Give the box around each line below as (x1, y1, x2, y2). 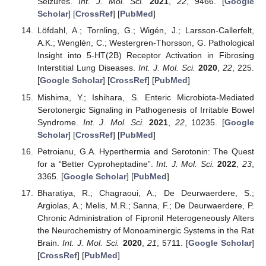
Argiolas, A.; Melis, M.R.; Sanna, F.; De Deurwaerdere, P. (37, 200, 254, 210)
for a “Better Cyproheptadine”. (37, 159, 157, 169)
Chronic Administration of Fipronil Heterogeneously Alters (37, 213, 254, 223)
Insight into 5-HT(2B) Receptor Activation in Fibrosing (37, 50, 254, 61)
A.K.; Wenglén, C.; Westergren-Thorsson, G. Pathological (37, 38, 254, 48)
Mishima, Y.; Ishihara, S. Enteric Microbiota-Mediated (37, 92, 254, 102)
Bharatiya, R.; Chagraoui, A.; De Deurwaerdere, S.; (37, 188, 254, 198)
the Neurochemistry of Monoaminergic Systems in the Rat (37, 225, 254, 235)
